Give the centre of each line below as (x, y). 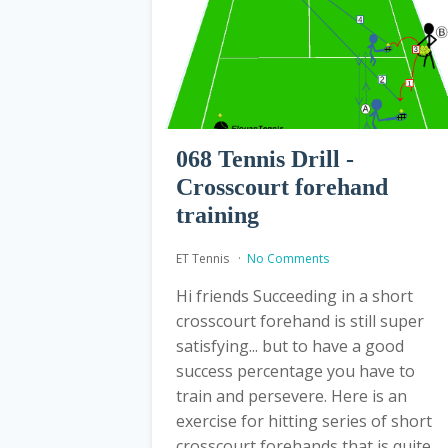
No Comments (288, 258)
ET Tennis (204, 258)
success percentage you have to (295, 370)
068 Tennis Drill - (265, 158)
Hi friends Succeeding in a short (294, 295)
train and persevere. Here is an (291, 395)
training (217, 214)
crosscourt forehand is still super (300, 320)
